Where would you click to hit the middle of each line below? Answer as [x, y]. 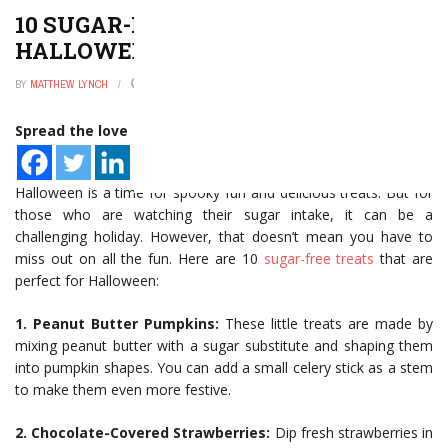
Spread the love [71, 130]
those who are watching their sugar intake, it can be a [224, 214]
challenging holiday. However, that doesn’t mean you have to [224, 236]
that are [404, 258]
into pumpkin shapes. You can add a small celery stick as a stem [224, 367]
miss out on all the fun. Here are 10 [139, 258]
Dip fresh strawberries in [352, 432]
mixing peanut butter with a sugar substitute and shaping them [224, 345]
